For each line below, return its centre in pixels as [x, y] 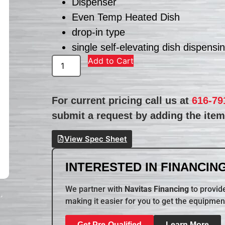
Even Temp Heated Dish [126, 17]
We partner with [95, 189]
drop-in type [99, 32]
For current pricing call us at [122, 100]
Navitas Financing [157, 189]
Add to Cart [111, 61]
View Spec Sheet [96, 139]
